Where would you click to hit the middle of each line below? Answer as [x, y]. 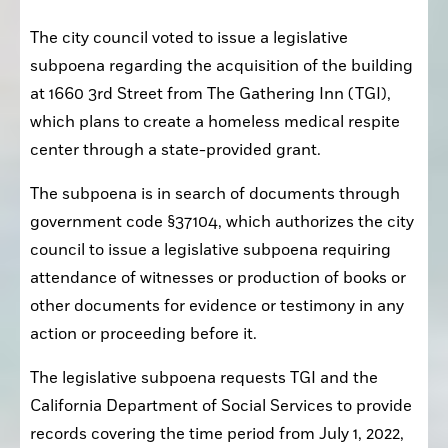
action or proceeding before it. [143, 333]
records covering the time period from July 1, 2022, [217, 433]
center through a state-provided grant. [175, 149]
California [66, 405]
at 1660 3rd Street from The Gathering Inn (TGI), [210, 93]
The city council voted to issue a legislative [189, 37]
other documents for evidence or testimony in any [217, 305]
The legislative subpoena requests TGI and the [204, 377]
